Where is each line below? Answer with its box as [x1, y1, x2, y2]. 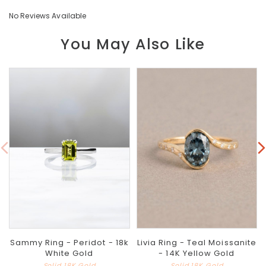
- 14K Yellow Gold [159, 247, 235, 259]
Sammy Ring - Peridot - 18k [9, 236, 129, 248]
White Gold [45, 247, 94, 259]
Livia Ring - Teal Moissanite [137, 236, 256, 248]
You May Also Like [61, 34, 205, 55]
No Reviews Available [9, 11, 87, 21]
